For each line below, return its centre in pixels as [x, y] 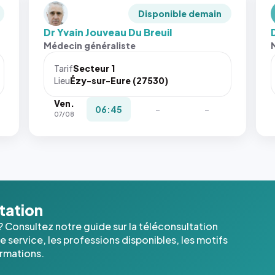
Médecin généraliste [90, 45]
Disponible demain [180, 14]
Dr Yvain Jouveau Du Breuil [108, 32]
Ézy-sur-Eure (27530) [119, 80]
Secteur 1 [94, 68]
